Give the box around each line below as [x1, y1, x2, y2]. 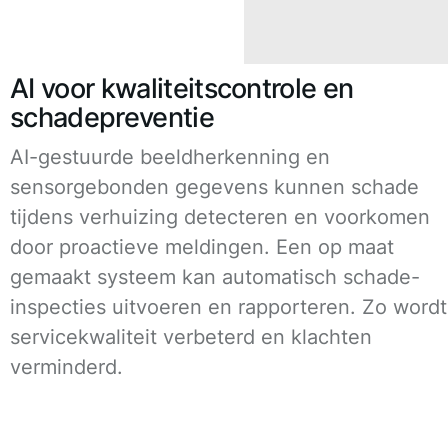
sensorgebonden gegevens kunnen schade [10, 175, 419, 200]
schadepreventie [10, 101, 214, 135]
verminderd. [10, 355, 123, 380]
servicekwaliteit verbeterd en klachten [10, 325, 372, 350]
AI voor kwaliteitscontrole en [10, 72, 354, 106]
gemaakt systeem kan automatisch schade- [10, 265, 420, 290]
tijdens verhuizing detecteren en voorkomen [10, 205, 430, 230]
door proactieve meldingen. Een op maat [10, 235, 394, 260]
